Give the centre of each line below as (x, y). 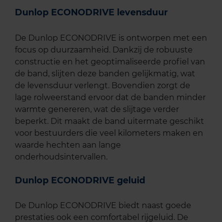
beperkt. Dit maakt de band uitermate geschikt (110, 121)
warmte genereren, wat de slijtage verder (97, 109)
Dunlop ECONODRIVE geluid (80, 180)
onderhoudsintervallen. (61, 157)
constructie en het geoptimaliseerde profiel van (110, 61)
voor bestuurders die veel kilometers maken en (109, 133)
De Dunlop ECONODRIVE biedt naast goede (103, 206)
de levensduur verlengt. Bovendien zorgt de (103, 85)
